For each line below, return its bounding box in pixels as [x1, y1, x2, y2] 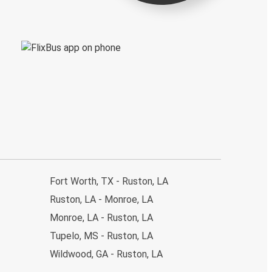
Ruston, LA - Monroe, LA [50, 193, 153, 205]
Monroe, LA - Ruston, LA [50, 211, 153, 223]
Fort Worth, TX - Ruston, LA [50, 175, 168, 187]
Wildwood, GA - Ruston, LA [50, 248, 163, 260]
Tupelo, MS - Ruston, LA [50, 229, 153, 242]
